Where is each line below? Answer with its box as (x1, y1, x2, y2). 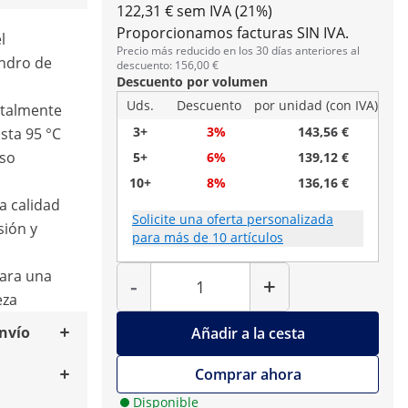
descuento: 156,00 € (117, 57, 219, 73)
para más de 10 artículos (132, 229, 283, 246)
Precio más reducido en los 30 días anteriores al (117, 43, 360, 58)
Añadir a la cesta (190, 323, 305, 343)
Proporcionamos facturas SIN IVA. (117, 23, 349, 43)
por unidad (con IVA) (254, 97, 378, 114)
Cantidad (199, 260, 245, 275)
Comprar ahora (194, 364, 301, 384)
